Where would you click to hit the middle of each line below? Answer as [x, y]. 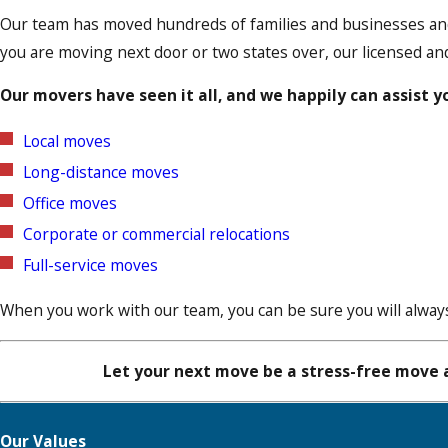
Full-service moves [91, 264]
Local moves [67, 140]
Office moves [70, 202]
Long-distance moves [101, 171]
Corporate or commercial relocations [157, 233]
